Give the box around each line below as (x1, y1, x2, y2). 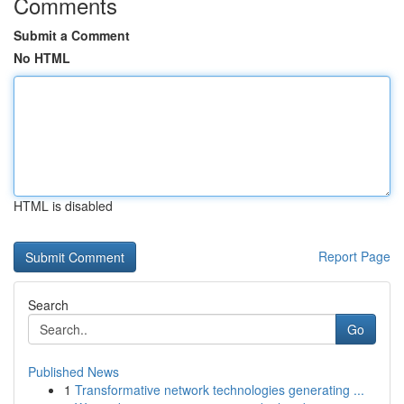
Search (28, 296, 69, 314)
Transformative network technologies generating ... (75, 381, 364, 399)
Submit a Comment (14, 26, 130, 44)
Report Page (318, 247, 390, 265)
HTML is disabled (14, 197, 113, 215)
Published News (28, 363, 119, 381)
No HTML (14, 49, 70, 67)
